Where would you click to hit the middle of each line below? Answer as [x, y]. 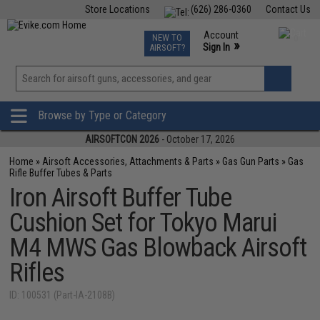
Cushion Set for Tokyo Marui [143, 223]
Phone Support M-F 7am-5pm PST [240, 60]
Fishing [77, 34]
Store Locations [117, 9]
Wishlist [189, 96]
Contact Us [288, 9]
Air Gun [121, 34]
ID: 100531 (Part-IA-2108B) [62, 295]
